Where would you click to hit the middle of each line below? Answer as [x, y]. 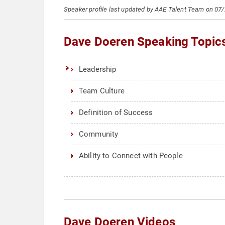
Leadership [98, 69]
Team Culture [102, 91]
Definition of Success [116, 113]
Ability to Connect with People [131, 156]
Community [99, 134]
